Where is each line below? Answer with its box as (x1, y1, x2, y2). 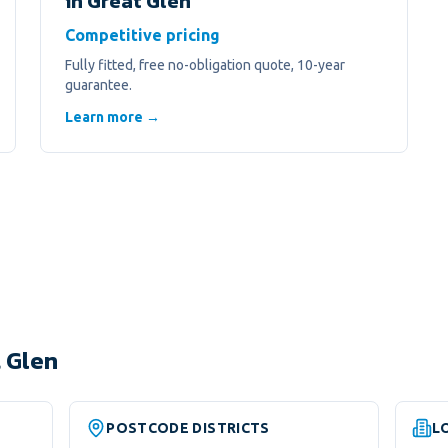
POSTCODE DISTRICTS (106, 420, 270, 436)
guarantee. (65, 77, 132, 93)
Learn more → (65, 109, 160, 125)
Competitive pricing (65, 26, 220, 44)
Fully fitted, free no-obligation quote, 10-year (65, 57, 345, 73)
